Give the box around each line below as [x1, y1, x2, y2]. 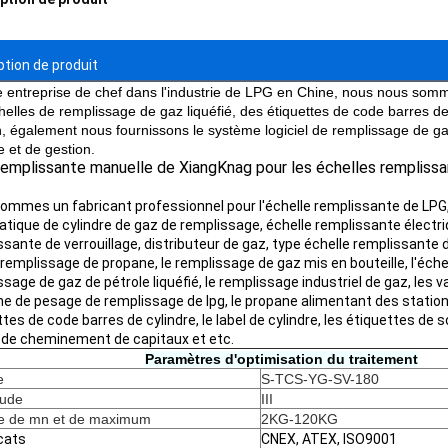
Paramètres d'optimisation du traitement [144, 351, 418, 367]
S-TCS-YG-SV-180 [261, 371, 379, 387]
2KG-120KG [261, 411, 338, 427]
